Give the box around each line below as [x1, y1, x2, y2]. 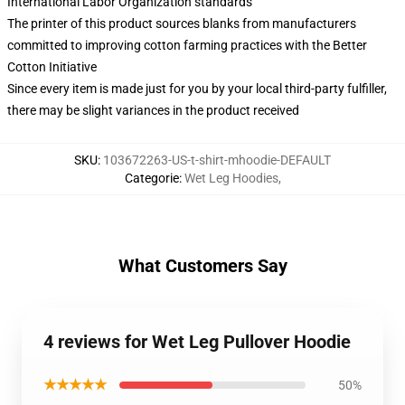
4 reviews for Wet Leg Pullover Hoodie [43, 331, 351, 353]
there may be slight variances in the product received [7, 103, 299, 118]
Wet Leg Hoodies [184, 171, 278, 185]
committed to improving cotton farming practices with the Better [7, 38, 367, 52]
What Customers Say [118, 255, 287, 277]
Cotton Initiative [7, 60, 97, 74]
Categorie [124, 171, 179, 185]
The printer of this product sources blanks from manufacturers [7, 16, 356, 31]
